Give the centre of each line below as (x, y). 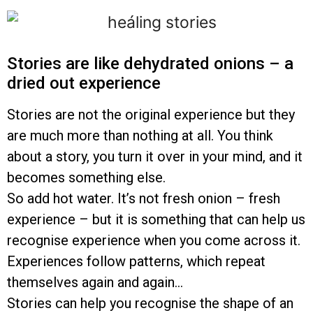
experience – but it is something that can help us (156, 219)
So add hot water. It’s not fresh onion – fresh (144, 198)
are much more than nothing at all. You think (140, 135)
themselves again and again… (95, 282)
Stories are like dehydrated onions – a (150, 63)
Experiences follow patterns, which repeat (136, 261)
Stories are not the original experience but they (151, 114)
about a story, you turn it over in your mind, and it (155, 156)
